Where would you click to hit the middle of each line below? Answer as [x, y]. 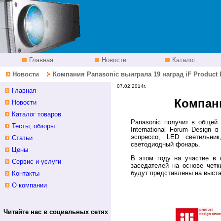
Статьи [22, 138]
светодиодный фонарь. [166, 145]
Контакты [26, 173]
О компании [29, 185]
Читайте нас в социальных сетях [55, 212]
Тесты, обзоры [33, 126]
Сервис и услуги [37, 162]
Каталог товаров [37, 114]
